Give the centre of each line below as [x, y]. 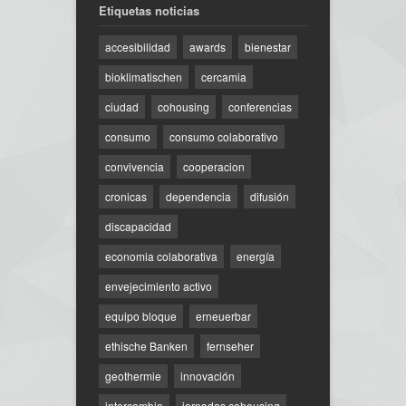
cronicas [126, 196]
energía [256, 256]
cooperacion [214, 166]
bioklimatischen [144, 76]
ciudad [122, 106]
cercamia [224, 76]
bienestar [268, 46]
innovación [208, 375]
